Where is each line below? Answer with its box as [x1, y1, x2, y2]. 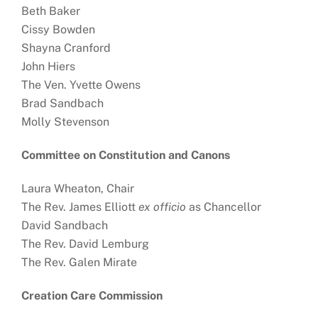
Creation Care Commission [21, 288, 166, 302]
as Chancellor [186, 199, 265, 214]
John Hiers [21, 60, 76, 74]
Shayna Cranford [21, 41, 114, 55]
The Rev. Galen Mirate [21, 255, 141, 269]
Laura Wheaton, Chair [21, 181, 141, 195]
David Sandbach [21, 218, 111, 232]
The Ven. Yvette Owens [21, 78, 144, 92]
